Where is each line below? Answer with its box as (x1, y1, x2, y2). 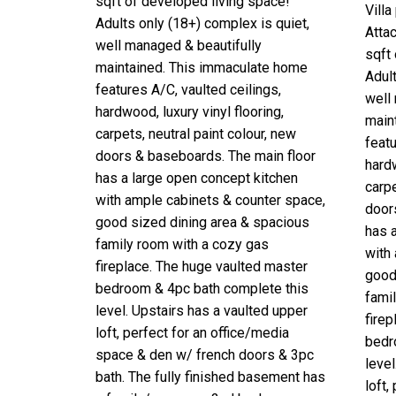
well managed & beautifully (95, 36, 262, 54)
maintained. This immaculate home (95, 58, 308, 76)
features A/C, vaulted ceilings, (95, 80, 281, 98)
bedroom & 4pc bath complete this (95, 279, 308, 297)
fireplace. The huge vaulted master (95, 257, 308, 275)
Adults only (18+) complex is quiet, (95, 14, 309, 32)
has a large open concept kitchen (95, 169, 298, 187)
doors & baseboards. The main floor (95, 147, 316, 164)
